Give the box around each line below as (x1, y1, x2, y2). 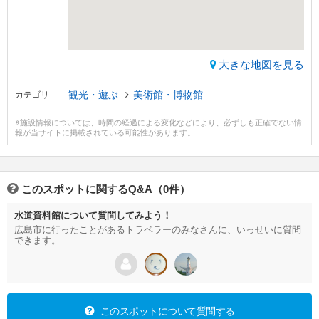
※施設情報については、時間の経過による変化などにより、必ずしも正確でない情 (15, 118, 302, 127)
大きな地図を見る (219, 58, 304, 71)
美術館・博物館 (133, 89, 203, 101)
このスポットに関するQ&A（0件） (21, 183, 190, 196)
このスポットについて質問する (98, 305, 235, 318)
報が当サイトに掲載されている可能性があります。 (15, 128, 195, 137)
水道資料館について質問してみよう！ (14, 210, 172, 221)
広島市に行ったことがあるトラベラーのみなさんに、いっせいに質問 (14, 224, 301, 236)
